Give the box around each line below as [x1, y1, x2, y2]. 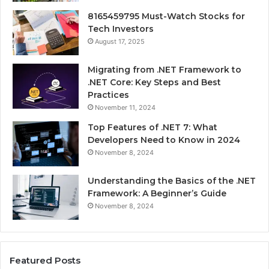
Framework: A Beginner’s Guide [88, 188, 226, 199]
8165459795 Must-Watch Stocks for [88, 11, 245, 22]
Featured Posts [10, 255, 80, 267]
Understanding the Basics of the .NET [88, 175, 256, 187]
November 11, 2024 [95, 103, 156, 112]
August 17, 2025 [95, 37, 145, 46]
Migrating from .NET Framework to [88, 64, 241, 76]
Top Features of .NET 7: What [88, 122, 217, 133]
